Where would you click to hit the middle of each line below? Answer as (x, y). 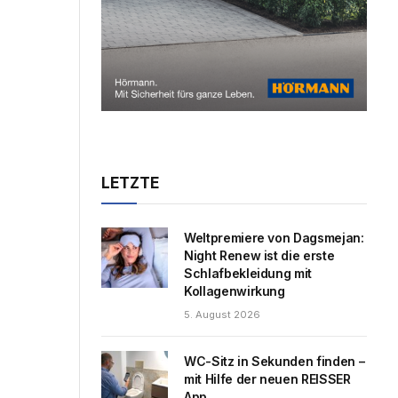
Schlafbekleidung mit (248, 273)
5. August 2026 (222, 314)
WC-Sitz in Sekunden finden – (275, 361)
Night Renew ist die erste (259, 255)
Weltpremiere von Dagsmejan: (274, 237)
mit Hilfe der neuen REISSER (267, 378)
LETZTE (130, 183)
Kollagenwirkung (235, 291)
